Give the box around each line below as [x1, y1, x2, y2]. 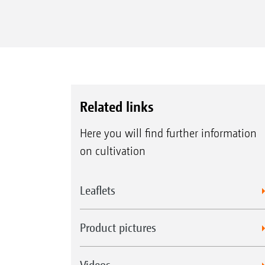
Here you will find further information [79, 127, 257, 140]
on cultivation [79, 144, 146, 158]
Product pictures [79, 221, 156, 234]
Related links [79, 98, 153, 115]
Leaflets [79, 183, 115, 197]
